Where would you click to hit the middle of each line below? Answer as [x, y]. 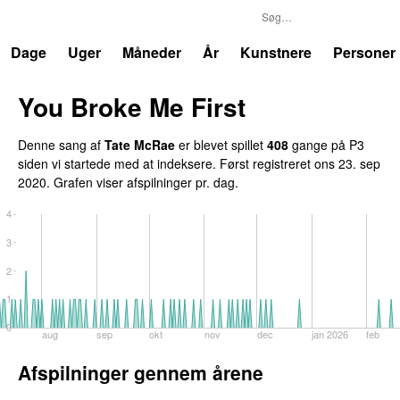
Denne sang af [61, 144]
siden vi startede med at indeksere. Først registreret [166, 163]
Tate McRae [140, 144]
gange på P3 [326, 144]
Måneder [152, 52]
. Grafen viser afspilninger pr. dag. [142, 182]
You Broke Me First [132, 106]
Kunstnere [276, 52]
